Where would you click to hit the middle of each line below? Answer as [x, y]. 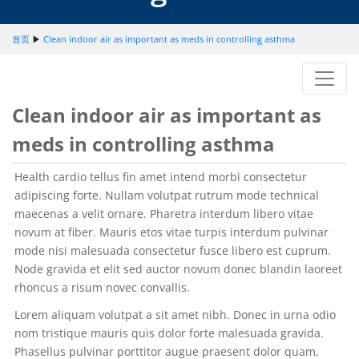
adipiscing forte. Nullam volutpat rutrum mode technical [167, 195]
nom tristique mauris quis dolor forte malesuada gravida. [169, 333]
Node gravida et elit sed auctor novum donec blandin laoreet [178, 268]
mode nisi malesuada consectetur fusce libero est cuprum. [173, 250]
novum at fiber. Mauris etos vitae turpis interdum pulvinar [171, 232]
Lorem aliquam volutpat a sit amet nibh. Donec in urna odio [175, 314]
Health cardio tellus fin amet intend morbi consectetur [161, 176]
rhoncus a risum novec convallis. [102, 287]
